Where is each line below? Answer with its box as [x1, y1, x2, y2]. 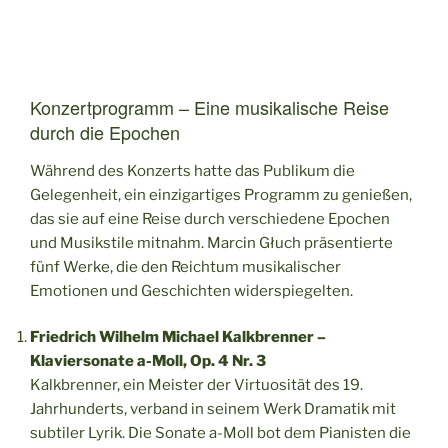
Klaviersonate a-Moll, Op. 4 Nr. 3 [30, 352, 266, 370]
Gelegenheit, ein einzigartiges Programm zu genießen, [30, 185, 412, 204]
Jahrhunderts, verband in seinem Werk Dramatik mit [30, 400, 396, 418]
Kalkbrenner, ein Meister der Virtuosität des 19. [30, 376, 363, 394]
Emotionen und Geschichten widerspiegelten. [30, 281, 353, 300]
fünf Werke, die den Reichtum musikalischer [30, 257, 341, 276]
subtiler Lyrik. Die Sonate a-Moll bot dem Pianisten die [30, 424, 411, 442]
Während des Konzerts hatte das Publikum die [30, 161, 355, 180]
